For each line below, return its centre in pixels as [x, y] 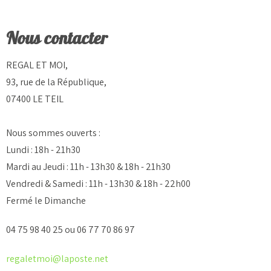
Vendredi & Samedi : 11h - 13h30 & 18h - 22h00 [98, 183]
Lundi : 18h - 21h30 [43, 149]
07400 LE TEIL [35, 99]
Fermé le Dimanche [46, 200]
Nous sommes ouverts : [53, 132]
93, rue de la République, [56, 82]
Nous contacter [57, 39]
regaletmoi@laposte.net [57, 258]
